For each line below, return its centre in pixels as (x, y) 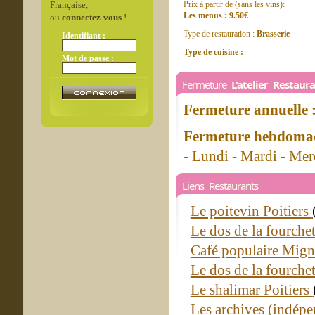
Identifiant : (83, 36)
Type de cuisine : (213, 52)
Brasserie (273, 34)
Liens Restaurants (220, 186)
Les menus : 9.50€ (216, 15)
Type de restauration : (220, 34)
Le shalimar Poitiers (251, 290)
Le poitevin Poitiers (251, 211)
